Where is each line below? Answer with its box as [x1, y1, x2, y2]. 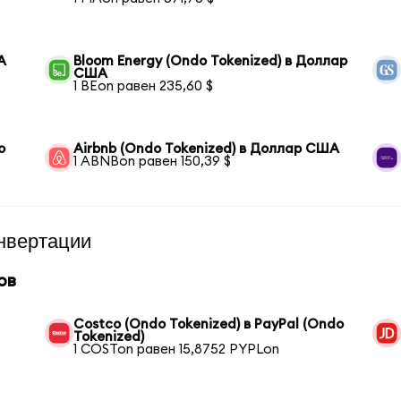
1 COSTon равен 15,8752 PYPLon [73, 343, 280, 357]
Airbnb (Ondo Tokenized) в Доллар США [73, 142, 340, 157]
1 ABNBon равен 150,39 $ [73, 155, 232, 169]
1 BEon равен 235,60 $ [73, 80, 214, 94]
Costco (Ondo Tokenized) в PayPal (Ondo [73, 318, 345, 332]
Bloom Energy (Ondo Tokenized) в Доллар [73, 55, 348, 69]
